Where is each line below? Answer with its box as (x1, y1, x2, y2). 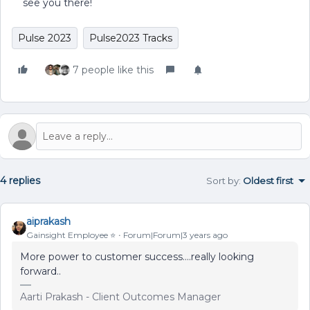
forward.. (20, 265, 61, 277)
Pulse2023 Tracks (89, 32, 172, 44)
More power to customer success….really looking (20, 250, 254, 263)
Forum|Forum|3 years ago (123, 230, 228, 240)
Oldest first (243, 175, 293, 186)
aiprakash (26, 215, 71, 228)
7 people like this (73, 64, 154, 76)
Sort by (206, 175, 239, 186)
